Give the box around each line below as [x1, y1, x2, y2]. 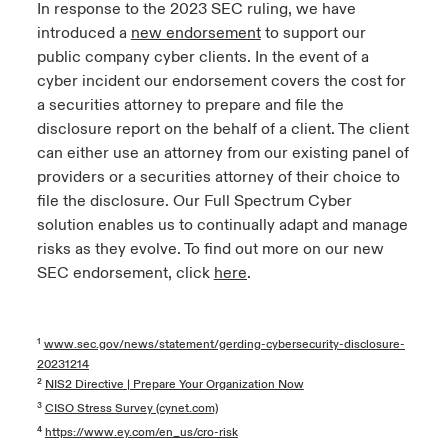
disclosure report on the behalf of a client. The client [36, 119, 409, 139]
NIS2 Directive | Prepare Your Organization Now [44, 377, 304, 392]
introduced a [36, 23, 127, 43]
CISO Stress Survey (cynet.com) [44, 401, 218, 416]
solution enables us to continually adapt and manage [36, 215, 408, 235]
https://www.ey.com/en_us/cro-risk [44, 425, 238, 440]
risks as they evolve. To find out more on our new [36, 239, 384, 259]
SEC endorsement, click [36, 263, 214, 283]
